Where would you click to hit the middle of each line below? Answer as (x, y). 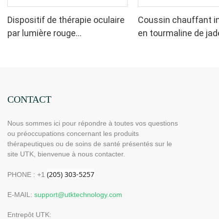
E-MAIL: (21, 194)
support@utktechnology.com (78, 194)
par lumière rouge (42, 33)
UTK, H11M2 (162, 46)
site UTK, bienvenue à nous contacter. (66, 154)
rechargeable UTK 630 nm (58, 46)
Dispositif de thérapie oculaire (66, 20)
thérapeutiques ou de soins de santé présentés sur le (90, 143)
